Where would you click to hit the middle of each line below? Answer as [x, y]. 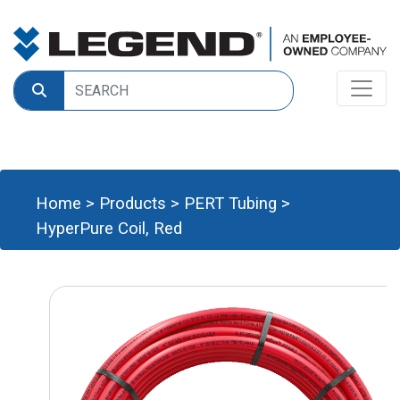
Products [133, 204]
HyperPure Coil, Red [109, 229]
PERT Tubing [230, 204]
